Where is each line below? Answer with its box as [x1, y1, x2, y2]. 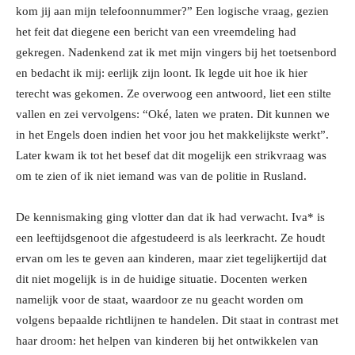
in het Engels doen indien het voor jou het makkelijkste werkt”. [16, 128, 329, 142]
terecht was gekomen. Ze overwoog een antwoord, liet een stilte [16, 87, 331, 101]
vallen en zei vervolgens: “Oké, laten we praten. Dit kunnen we [16, 108, 330, 121]
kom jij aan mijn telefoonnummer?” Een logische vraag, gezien [16, 5, 329, 18]
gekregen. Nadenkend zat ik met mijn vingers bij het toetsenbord [16, 46, 337, 59]
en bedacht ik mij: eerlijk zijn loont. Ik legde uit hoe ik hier [16, 67, 307, 80]
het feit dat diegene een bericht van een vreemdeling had [16, 25, 296, 39]
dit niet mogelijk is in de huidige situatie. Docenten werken [16, 273, 307, 286]
